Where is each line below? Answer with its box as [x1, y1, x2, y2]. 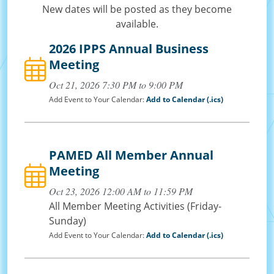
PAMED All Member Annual [49, 147, 213, 164]
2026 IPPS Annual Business [49, 40, 209, 57]
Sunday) [49, 214, 86, 228]
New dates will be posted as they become [42, 2, 232, 17]
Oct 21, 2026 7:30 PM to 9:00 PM [49, 78, 183, 92]
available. [116, 17, 158, 31]
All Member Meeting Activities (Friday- [49, 199, 221, 213]
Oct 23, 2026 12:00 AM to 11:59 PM [49, 185, 193, 198]
